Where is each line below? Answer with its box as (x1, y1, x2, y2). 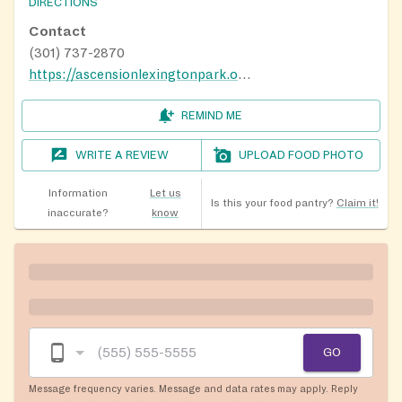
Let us (149, 188, 181, 200)
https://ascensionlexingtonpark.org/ (238, 67, 250, 83)
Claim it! (336, 197, 379, 210)
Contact (29, 24, 86, 39)
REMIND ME (181, 109, 242, 123)
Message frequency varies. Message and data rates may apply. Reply (29, 383, 358, 395)
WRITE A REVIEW (75, 149, 170, 162)
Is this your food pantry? (210, 197, 334, 210)
